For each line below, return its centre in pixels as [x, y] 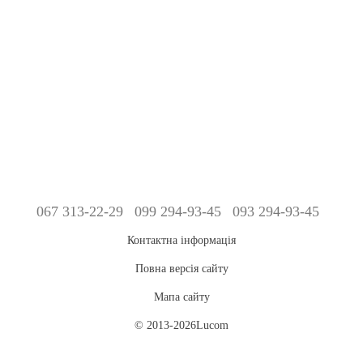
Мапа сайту [181, 297]
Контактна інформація [181, 241]
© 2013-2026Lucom [181, 326]
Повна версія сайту [181, 269]
